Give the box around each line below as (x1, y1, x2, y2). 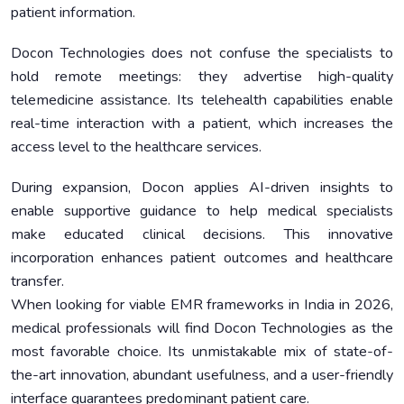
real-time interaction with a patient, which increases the (11, 114, 393, 134)
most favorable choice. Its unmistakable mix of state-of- (11, 342, 393, 363)
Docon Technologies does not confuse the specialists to (11, 43, 393, 64)
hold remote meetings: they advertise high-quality (11, 67, 393, 87)
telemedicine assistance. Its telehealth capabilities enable (11, 90, 393, 111)
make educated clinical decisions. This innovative (11, 225, 393, 245)
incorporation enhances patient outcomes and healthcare (11, 248, 393, 269)
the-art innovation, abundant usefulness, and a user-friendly (11, 365, 393, 386)
